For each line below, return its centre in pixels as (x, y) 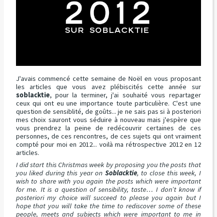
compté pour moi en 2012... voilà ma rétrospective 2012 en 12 (108, 145)
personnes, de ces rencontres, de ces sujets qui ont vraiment (108, 136)
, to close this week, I (169, 173)
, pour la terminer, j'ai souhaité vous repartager (125, 95)
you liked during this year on (60, 173)
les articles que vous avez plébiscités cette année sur (108, 87)
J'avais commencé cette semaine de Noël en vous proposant (108, 79)
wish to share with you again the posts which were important (108, 181)
